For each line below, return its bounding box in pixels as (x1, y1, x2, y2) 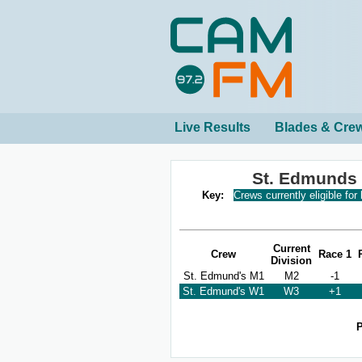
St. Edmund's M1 (183, 270, 264, 283)
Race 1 (318, 248, 351, 261)
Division (271, 255, 312, 267)
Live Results (175, 120, 250, 134)
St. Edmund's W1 (183, 285, 264, 298)
